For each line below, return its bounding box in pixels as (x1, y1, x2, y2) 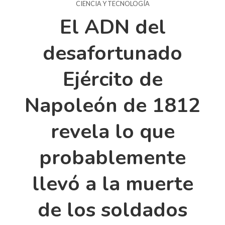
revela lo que (50, 118, 175, 145)
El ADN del (59, 13, 166, 41)
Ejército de (62, 65, 163, 93)
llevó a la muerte (32, 170, 193, 197)
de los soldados (38, 196, 187, 223)
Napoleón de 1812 (25, 91, 200, 119)
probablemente (39, 144, 186, 171)
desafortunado (43, 39, 182, 67)
